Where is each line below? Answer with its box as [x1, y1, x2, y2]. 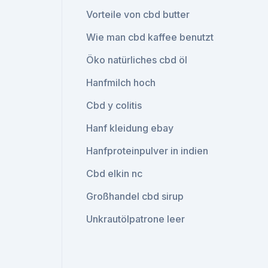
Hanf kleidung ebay [86, 122, 174, 134]
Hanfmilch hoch [86, 77, 156, 89]
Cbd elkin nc [86, 167, 143, 179]
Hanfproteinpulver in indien [86, 145, 209, 157]
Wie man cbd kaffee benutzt [86, 31, 214, 43]
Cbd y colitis [86, 99, 142, 111]
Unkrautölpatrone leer [86, 213, 185, 225]
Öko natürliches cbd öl [86, 54, 188, 66]
